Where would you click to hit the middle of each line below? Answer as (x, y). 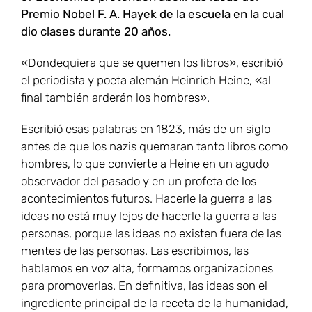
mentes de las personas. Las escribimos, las (135, 251)
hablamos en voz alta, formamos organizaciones (147, 268)
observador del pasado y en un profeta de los (139, 181)
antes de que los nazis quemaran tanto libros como (154, 147)
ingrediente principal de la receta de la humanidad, (155, 303)
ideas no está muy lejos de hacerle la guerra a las (149, 216)
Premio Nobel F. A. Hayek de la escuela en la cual (153, 14)
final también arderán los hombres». (115, 98)
